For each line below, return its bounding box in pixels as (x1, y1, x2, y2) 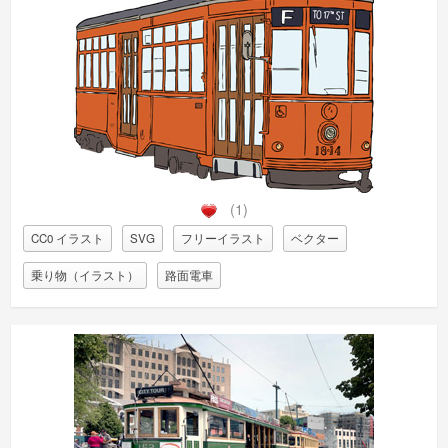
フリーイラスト (180, 229, 265, 246)
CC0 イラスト (30, 229, 104, 246)
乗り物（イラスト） (30, 266, 139, 283)
